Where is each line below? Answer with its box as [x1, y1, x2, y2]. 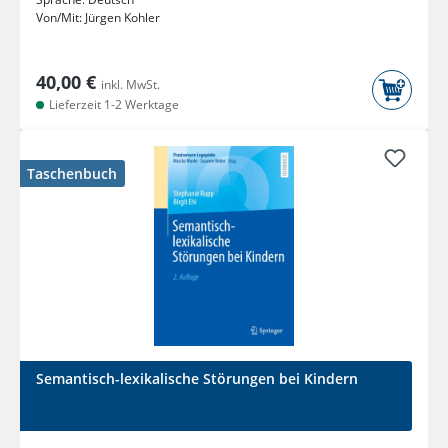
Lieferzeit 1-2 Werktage [46, 96, 179, 114]
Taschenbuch [27, 164, 117, 184]
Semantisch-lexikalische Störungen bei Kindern [36, 369, 358, 389]
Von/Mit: [36, 9, 85, 27]
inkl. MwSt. [101, 76, 160, 94]
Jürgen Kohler [85, 9, 160, 27]
